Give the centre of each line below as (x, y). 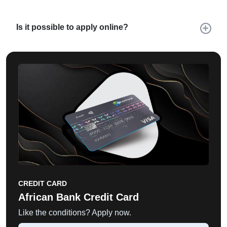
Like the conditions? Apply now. (75, 213)
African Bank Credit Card (79, 197)
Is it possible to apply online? (72, 27)
